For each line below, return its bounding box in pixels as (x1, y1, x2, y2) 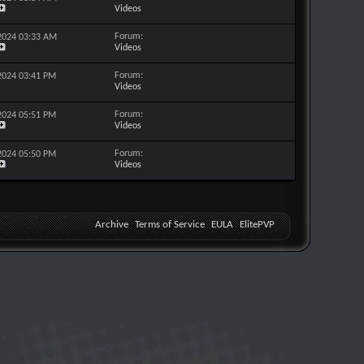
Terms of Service (135, 219, 205, 230)
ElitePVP (240, 219, 275, 230)
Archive (95, 219, 128, 230)
